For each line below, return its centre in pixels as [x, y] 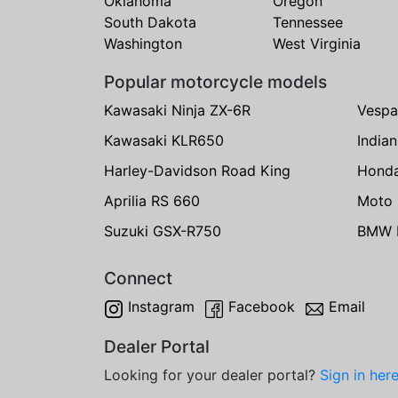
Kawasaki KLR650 [164, 140]
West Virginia [317, 43]
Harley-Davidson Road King [197, 170]
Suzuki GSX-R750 [163, 231]
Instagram [161, 306]
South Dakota [150, 22]
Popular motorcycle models [215, 81]
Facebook [262, 306]
